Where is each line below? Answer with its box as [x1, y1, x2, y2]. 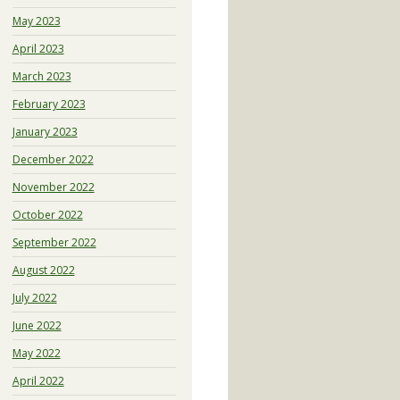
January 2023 [12, 123, 78, 139]
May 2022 [12, 345, 61, 361]
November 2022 [12, 179, 95, 195]
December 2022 [12, 151, 94, 167]
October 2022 [12, 206, 83, 222]
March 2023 [12, 68, 71, 84]
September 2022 [12, 234, 96, 250]
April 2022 [12, 372, 64, 388]
